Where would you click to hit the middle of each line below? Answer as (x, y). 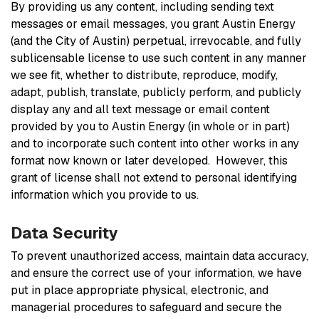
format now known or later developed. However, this (149, 160)
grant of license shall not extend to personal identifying (154, 177)
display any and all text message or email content (140, 109)
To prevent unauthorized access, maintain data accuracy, (159, 256)
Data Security (64, 232)
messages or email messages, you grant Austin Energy (153, 23)
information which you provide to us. (106, 194)
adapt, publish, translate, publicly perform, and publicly (156, 92)
